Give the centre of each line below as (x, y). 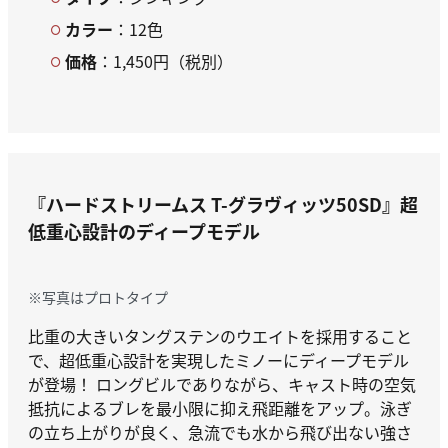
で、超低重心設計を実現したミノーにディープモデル (218, 360)
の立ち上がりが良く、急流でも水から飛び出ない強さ (220, 432)
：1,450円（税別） (165, 60)
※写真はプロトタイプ (98, 297)
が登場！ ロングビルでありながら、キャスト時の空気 (222, 384)
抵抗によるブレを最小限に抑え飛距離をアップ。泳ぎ (220, 408)
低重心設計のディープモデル (144, 230)
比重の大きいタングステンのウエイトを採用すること (220, 336)
